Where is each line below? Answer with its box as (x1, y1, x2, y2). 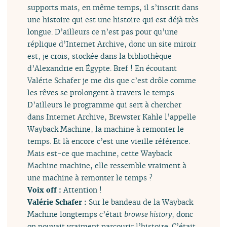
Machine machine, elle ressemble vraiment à (27, 161, 187, 171)
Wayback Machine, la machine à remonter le (27, 124, 184, 134)
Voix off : (27, 185, 64, 195)
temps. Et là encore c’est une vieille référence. (27, 136, 191, 146)
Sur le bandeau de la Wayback (89, 197, 194, 207)
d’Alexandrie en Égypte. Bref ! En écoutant (27, 63, 177, 73)
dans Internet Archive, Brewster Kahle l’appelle (27, 112, 197, 122)
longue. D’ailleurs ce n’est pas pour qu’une (27, 27, 178, 37)
